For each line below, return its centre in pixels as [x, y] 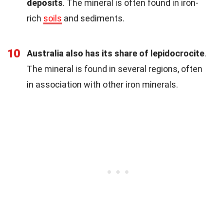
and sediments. [93, 18]
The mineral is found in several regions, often [115, 69]
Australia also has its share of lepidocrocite [116, 54]
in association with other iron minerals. [102, 85]
